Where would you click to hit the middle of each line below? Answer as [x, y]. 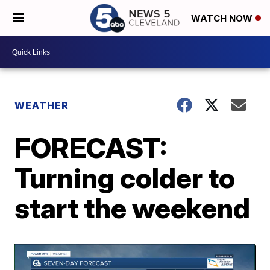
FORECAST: [91, 148]
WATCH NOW [223, 19]
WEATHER [42, 105]
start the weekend [133, 208]
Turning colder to [125, 178]
